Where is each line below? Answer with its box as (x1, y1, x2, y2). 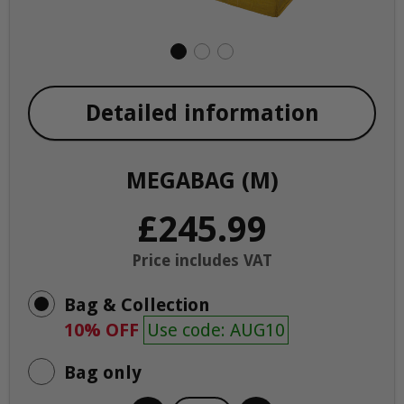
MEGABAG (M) (125, 168, 279, 194)
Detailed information (85, 100, 319, 126)
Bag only (64, 362, 142, 383)
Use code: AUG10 (147, 319, 285, 341)
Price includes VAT (132, 251, 272, 270)
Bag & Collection (64, 294, 210, 316)
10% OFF (64, 319, 143, 341)
